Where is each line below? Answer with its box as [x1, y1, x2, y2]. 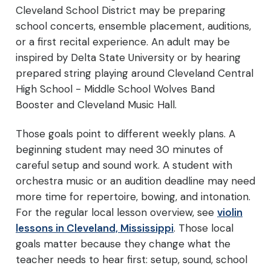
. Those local [174, 221, 233, 235]
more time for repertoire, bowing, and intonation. [16, 190, 250, 204]
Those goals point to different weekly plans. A [16, 127, 235, 141]
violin [217, 206, 243, 220]
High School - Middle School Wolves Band [16, 82, 215, 96]
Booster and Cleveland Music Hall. [16, 98, 177, 112]
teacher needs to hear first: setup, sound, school [16, 253, 247, 267]
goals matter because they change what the [16, 237, 230, 251]
